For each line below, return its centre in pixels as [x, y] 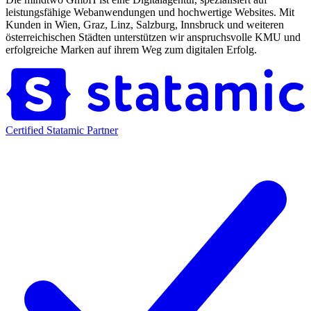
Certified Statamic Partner [62, 130]
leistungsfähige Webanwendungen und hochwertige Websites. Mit [150, 12]
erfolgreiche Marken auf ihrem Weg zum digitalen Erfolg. [131, 50]
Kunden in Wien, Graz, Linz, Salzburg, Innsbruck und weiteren [145, 25]
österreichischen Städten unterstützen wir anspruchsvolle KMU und [153, 37]
